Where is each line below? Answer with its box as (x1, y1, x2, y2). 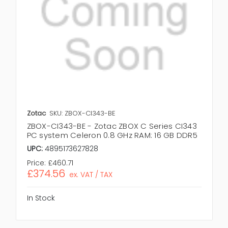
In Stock (26, 193, 55, 204)
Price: (26, 158, 46, 168)
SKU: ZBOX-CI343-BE (49, 108, 116, 119)
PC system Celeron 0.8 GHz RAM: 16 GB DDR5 (26, 130, 197, 141)
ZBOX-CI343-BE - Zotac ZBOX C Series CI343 (26, 121, 197, 132)
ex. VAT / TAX (69, 169, 113, 180)
